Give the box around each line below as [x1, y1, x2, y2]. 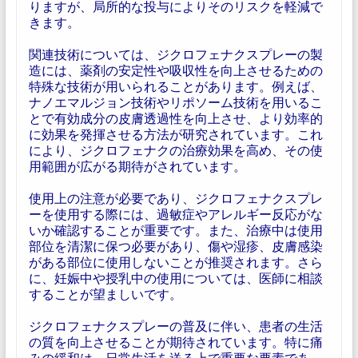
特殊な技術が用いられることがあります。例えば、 [28, 78, 323, 93]
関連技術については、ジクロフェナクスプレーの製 [28, 46, 323, 62]
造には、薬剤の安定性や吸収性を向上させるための [28, 62, 323, 78]
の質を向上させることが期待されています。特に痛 [28, 334, 323, 349]
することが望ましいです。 [28, 286, 182, 301]
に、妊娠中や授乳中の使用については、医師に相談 [28, 270, 323, 285]
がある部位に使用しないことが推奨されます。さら [28, 254, 323, 269]
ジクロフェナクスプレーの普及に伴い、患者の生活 [28, 318, 323, 333]
